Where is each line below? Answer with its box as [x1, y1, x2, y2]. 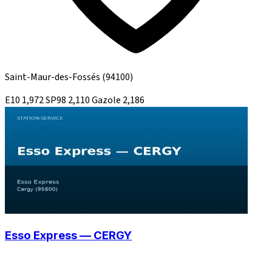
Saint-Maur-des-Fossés [5, 70, 102, 84]
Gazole [92, 93, 123, 107]
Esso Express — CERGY [5, 228, 132, 243]
